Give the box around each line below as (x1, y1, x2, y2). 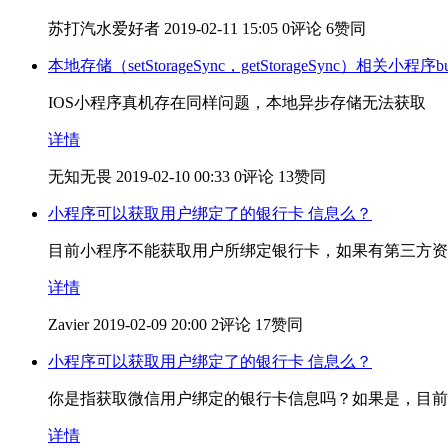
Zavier (48, 315, 89, 333)
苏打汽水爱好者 (48, 19, 160, 37)
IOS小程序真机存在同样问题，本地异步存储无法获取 (48, 93, 426, 111)
